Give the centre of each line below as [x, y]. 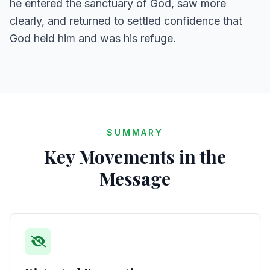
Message [135, 178]
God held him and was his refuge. [93, 38]
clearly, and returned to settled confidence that [126, 21]
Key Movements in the [135, 157]
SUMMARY [135, 132]
